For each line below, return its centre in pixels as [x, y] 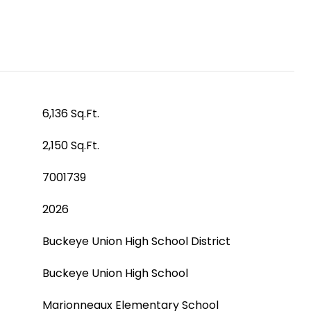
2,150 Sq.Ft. [71, 145]
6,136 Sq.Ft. [71, 114]
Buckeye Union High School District [136, 241]
